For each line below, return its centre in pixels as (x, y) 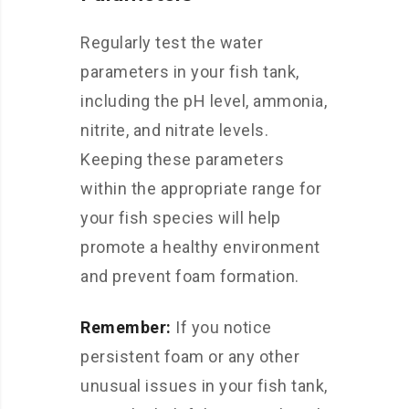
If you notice (221, 327)
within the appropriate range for (201, 189)
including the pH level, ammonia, (204, 101)
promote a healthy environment (200, 247)
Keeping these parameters (182, 159)
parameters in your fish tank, (190, 72)
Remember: (126, 327)
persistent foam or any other (190, 357)
